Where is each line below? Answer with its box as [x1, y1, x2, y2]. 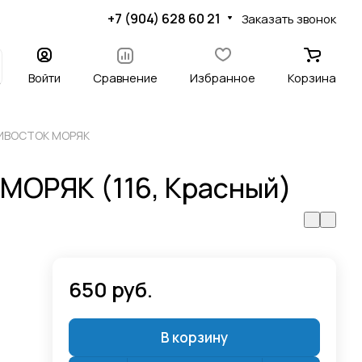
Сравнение [93, 69, 158, 86]
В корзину [161, 328, 229, 347]
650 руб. [69, 276, 154, 304]
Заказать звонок [242, 10, 336, 27]
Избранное [190, 69, 255, 86]
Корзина [288, 69, 336, 86]
